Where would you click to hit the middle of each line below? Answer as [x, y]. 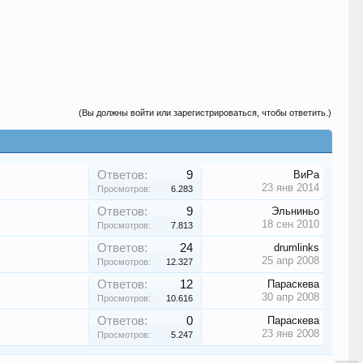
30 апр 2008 [291, 297]
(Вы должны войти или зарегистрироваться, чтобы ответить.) [205, 113]
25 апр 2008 [291, 261]
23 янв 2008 [291, 333]
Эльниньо [296, 211]
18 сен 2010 [291, 224]
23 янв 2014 [291, 188]
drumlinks [297, 248]
